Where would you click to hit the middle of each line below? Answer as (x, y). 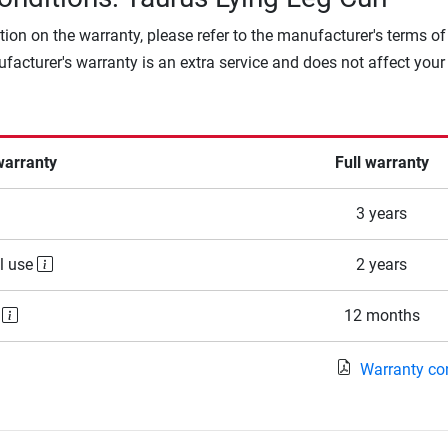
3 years (382, 214)
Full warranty (381, 163)
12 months (381, 316)
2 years (382, 265)
